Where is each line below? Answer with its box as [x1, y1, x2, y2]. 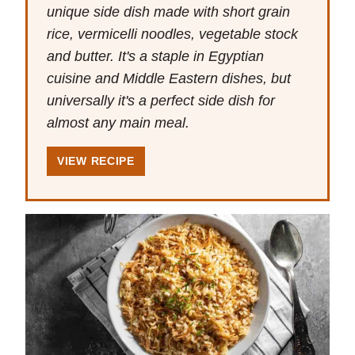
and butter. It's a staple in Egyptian [47, 48, 264, 65]
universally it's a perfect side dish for [47, 93, 275, 109]
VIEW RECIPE [57, 155, 135, 168]
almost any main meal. [47, 115, 189, 132]
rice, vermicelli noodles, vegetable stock [47, 26, 298, 43]
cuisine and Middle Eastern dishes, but [47, 71, 291, 87]
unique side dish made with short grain [47, 4, 290, 21]
